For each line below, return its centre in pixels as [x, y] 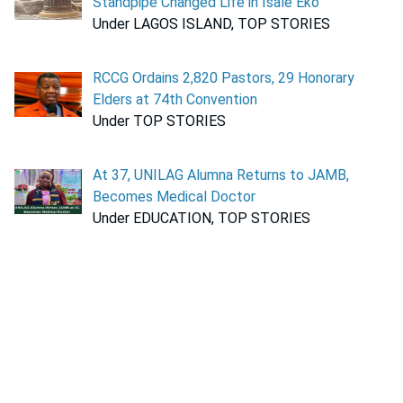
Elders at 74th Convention [175, 100]
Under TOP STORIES [159, 121]
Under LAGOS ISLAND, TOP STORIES [211, 24]
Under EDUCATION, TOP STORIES [201, 219]
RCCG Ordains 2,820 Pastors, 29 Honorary [224, 78]
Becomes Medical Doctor [174, 197]
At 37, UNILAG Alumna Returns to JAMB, [221, 175]
